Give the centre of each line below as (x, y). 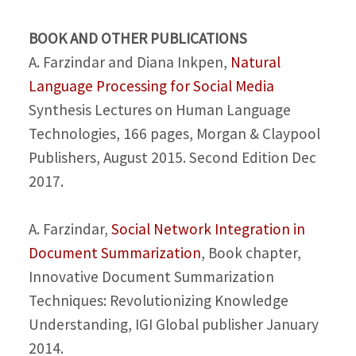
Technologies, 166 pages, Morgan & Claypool (174, 133)
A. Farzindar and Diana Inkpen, (129, 62)
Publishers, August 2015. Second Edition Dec (172, 157)
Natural (255, 62)
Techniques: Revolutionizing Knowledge (158, 301)
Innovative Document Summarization (151, 277)
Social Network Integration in (208, 229)
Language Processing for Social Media (151, 85)
